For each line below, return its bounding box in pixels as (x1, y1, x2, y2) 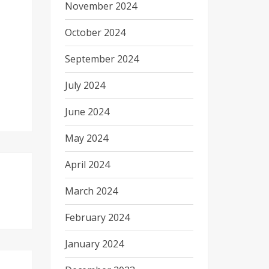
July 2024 (64, 79, 105, 92)
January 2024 (64, 237, 124, 250)
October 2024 (64, 26, 125, 39)
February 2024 (64, 211, 130, 224)
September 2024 (64, 52, 139, 65)
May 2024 (64, 131, 108, 145)
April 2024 (64, 158, 110, 171)
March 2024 (64, 184, 118, 198)
